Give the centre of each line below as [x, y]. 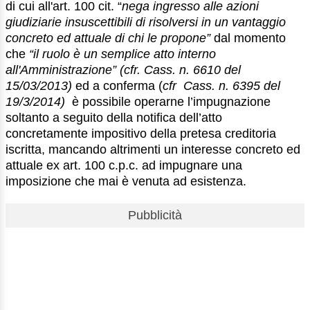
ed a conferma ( [119, 85]
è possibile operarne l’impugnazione [170, 101]
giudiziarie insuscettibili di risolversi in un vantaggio [146, 22]
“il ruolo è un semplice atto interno [122, 54]
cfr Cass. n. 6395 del [221, 85]
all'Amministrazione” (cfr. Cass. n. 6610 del [123, 70]
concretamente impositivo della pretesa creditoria [141, 133]
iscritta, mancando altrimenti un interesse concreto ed [153, 149]
